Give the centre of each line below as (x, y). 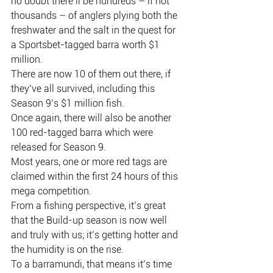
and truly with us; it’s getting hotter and (96, 235)
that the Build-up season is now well (90, 220)
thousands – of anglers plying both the (95, 16)
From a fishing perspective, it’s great (90, 206)
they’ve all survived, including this (84, 89)
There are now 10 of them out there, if (92, 74)
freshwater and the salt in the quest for (94, 30)
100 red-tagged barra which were (83, 133)
